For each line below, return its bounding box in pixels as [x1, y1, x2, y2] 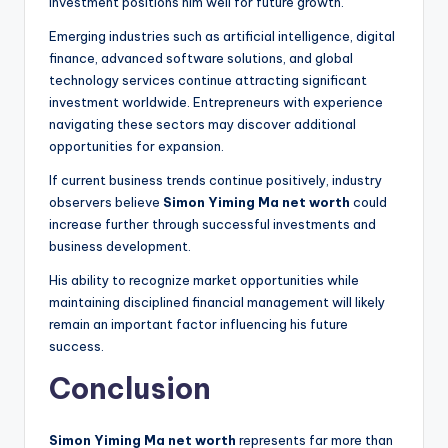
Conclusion [49, 370, 211, 408]
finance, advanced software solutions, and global [49, 50, 353, 67]
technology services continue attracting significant [49, 72, 367, 89]
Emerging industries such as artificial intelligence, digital [49, 28, 395, 45]
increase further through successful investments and [49, 216, 376, 233]
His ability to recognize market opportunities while [49, 272, 359, 289]
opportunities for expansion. [49, 138, 224, 155]
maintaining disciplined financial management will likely [49, 294, 385, 311]
